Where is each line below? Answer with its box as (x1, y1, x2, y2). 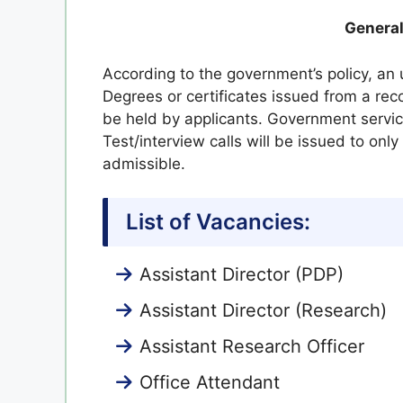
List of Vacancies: (126, 209, 310, 235)
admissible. (103, 154, 185, 173)
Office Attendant (139, 372, 280, 393)
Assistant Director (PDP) (139, 264, 344, 285)
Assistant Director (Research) (139, 300, 387, 321)
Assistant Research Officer (139, 336, 364, 357)
